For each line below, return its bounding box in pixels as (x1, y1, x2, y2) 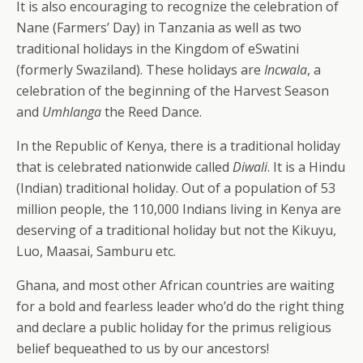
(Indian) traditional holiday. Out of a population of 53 (16, 179, 335, 197)
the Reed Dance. (101, 103, 202, 121)
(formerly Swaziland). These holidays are (16, 61, 264, 79)
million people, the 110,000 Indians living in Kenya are (16, 200, 341, 218)
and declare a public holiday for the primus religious (16, 318, 331, 336)
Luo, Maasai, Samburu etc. (16, 242, 182, 260)
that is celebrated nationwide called (16, 158, 233, 176)
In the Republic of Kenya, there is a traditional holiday (16, 137, 340, 155)
